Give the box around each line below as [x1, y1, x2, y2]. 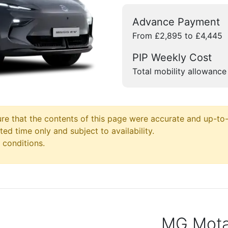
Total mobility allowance [132, 66, 226, 76]
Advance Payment [132, 16, 220, 28]
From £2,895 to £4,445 [132, 31, 222, 41]
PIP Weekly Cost [132, 51, 212, 64]
